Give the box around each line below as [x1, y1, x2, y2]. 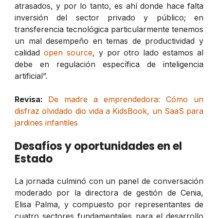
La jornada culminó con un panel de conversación [15, 176, 203, 186]
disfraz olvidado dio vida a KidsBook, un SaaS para [15, 106, 203, 116]
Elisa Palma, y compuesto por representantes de [15, 199, 203, 209]
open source [43, 47, 92, 57]
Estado [15, 151, 53, 166]
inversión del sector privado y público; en [15, 12, 203, 22]
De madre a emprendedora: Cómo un [48, 94, 203, 104]
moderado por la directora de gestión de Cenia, [15, 187, 203, 198]
